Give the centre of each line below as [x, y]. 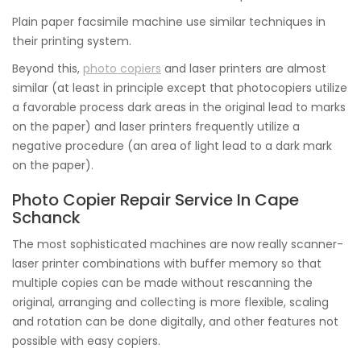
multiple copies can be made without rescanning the [162, 283]
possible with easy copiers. [86, 341]
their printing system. [72, 41]
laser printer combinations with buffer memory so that [167, 263]
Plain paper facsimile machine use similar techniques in [169, 22]
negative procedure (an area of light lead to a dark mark [172, 146]
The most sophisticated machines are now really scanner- [178, 244]
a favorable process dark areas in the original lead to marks [179, 107]
